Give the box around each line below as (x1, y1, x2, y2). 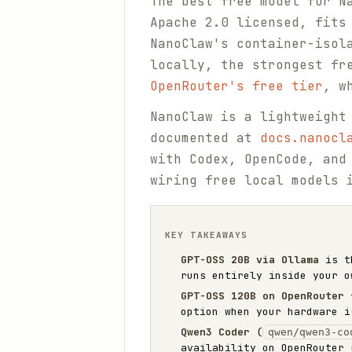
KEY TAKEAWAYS (165, 229, 248, 240)
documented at (150, 130, 260, 146)
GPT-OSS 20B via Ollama (181, 253, 319, 266)
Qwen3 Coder (181, 325, 250, 339)
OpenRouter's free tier (150, 78, 323, 94)
